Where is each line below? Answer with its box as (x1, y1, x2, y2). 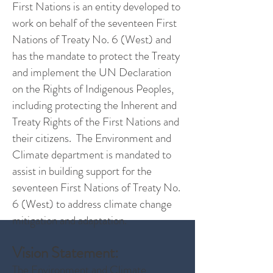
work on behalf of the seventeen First (12, 15, 177, 31)
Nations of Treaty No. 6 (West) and (12, 31, 171, 48)
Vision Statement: (12, 242, 119, 264)
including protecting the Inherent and (12, 97, 177, 113)
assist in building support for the (12, 163, 152, 179)
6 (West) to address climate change (12, 196, 172, 212)
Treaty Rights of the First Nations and (12, 113, 179, 130)
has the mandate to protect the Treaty (12, 48, 180, 64)
